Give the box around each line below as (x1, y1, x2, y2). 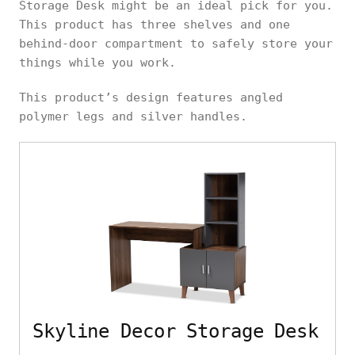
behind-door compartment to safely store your (19, 36, 333, 52)
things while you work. (19, 55, 190, 71)
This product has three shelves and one (19, 17, 290, 32)
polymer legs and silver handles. (19, 109, 247, 124)
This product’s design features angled (19, 90, 283, 105)
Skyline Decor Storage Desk (32, 320, 319, 342)
